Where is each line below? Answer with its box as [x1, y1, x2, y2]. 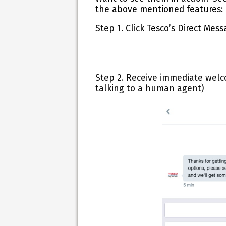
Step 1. [95, 23, 124, 34]
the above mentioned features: [95, 4, 223, 15]
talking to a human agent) [95, 83, 204, 94]
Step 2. [95, 73, 124, 84]
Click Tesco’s [126, 23, 176, 34]
